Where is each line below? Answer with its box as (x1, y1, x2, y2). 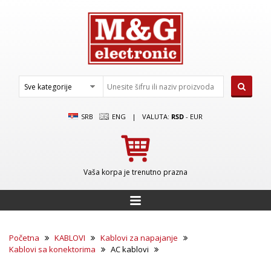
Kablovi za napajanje (100, 232, 178, 243)
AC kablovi (109, 244, 151, 255)
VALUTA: (142, 112, 172, 121)
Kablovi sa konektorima (9, 244, 96, 255)
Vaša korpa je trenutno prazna (83, 167, 188, 177)
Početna (9, 232, 39, 243)
